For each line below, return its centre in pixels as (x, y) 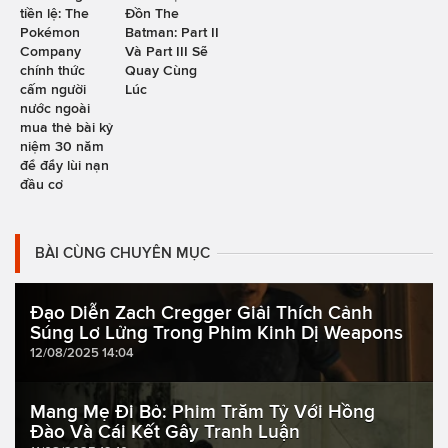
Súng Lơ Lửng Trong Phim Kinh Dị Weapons (216, 333)
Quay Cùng (160, 70)
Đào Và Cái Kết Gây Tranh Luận (165, 432)
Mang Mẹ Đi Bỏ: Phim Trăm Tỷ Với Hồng (202, 412)
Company (50, 51)
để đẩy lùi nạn (64, 165)
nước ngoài (55, 108)
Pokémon (50, 32)
